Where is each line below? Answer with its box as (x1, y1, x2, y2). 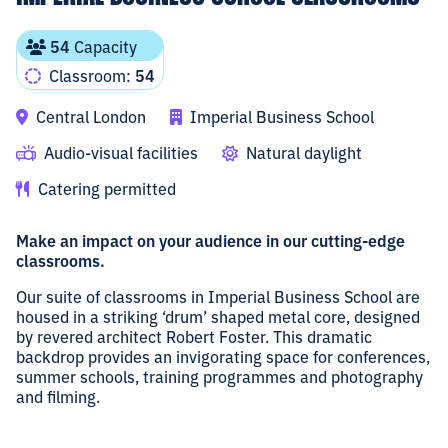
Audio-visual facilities (40, 141, 198, 164)
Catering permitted (34, 177, 176, 200)
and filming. (16, 385, 100, 408)
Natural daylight (242, 141, 362, 164)
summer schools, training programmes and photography (16, 365, 423, 388)
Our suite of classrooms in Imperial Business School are (16, 285, 420, 308)
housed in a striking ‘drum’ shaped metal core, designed (16, 305, 420, 328)
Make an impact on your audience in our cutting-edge (16, 229, 405, 252)
